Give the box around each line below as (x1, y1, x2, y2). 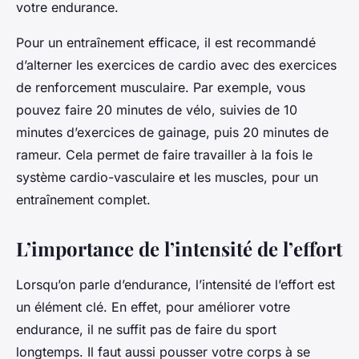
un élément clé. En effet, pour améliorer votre (16, 298, 290, 315)
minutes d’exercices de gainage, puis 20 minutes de (16, 123, 329, 140)
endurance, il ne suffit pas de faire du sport (16, 321, 276, 337)
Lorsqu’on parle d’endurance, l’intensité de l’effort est (16, 276, 335, 292)
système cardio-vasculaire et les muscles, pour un (16, 168, 318, 185)
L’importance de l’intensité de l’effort (16, 235, 342, 261)
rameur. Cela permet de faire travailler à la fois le (16, 146, 313, 163)
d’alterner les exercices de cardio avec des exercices (16, 56, 337, 73)
